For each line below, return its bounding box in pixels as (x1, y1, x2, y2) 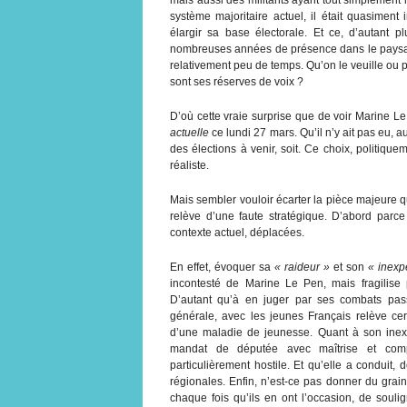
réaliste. (170, 158, 209, 172)
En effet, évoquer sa (170, 260, 274, 273)
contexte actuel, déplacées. (170, 225, 304, 239)
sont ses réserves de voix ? (170, 74, 303, 88)
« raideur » (273, 260, 330, 273)
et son (329, 260, 368, 273)
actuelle (170, 125, 209, 139)
